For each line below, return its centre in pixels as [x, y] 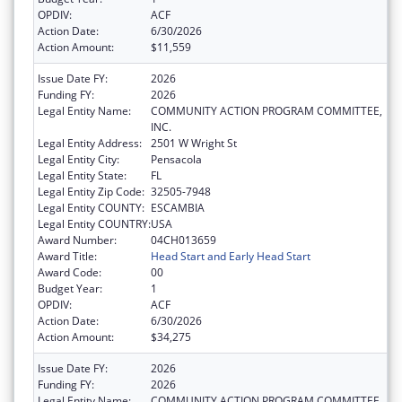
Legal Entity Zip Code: [91, 192]
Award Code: [70, 273]
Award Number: [77, 240]
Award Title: [67, 257]
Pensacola [176, 160]
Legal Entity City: [79, 160]
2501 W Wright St [194, 144]
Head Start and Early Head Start [231, 257]
